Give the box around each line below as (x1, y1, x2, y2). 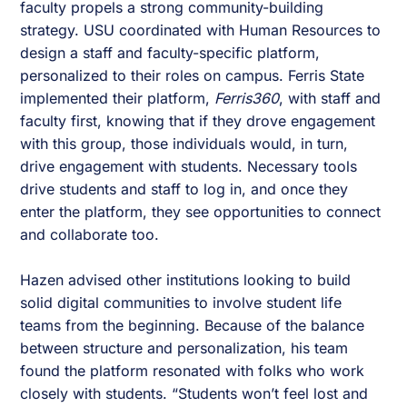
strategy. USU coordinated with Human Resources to (20, 21, 382, 40)
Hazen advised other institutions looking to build (20, 271, 352, 290)
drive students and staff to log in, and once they (20, 180, 349, 199)
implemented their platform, (20, 89, 215, 108)
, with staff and (279, 89, 382, 108)
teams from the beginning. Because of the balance (20, 316, 365, 335)
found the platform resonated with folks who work (20, 362, 365, 381)
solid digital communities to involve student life (20, 293, 342, 313)
